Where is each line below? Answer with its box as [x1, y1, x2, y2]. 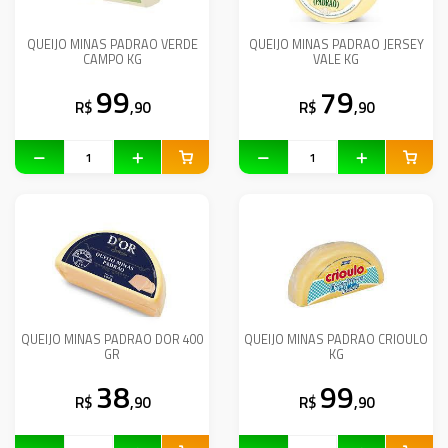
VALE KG [313, 50, 359, 69]
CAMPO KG [82, 50, 142, 69]
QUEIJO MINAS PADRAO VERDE [26, 35, 198, 54]
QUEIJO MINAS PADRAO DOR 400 [20, 330, 204, 349]
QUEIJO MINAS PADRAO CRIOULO [244, 330, 428, 349]
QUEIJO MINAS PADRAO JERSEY [248, 35, 424, 54]
